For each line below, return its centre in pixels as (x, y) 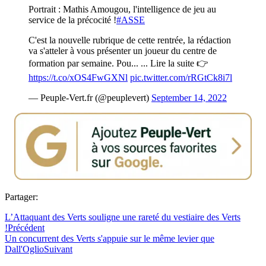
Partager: (21, 197)
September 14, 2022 (189, 98)
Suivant (58, 249)
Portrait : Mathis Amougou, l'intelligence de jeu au (122, 9)
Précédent (26, 228)
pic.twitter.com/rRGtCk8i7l (181, 78)
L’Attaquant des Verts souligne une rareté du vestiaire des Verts (123, 217)
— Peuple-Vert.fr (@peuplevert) (90, 98)
